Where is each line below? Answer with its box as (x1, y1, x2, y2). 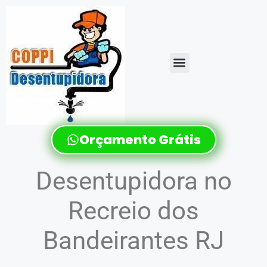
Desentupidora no (35, 166, 232, 195)
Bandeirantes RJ (43, 226, 224, 255)
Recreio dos (68, 196, 199, 225)
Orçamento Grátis (79, 131, 201, 148)
